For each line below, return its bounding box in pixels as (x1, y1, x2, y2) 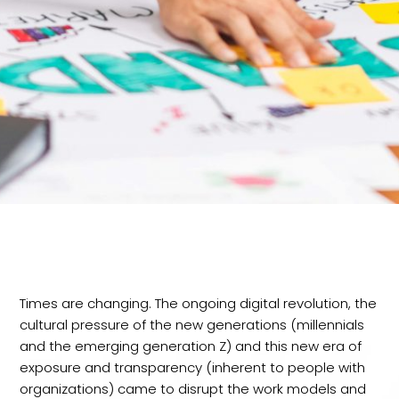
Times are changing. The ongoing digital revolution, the (20, 294, 378, 313)
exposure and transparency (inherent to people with (20, 358, 366, 377)
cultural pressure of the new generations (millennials (20, 315, 365, 334)
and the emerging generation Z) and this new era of (20, 337, 362, 355)
